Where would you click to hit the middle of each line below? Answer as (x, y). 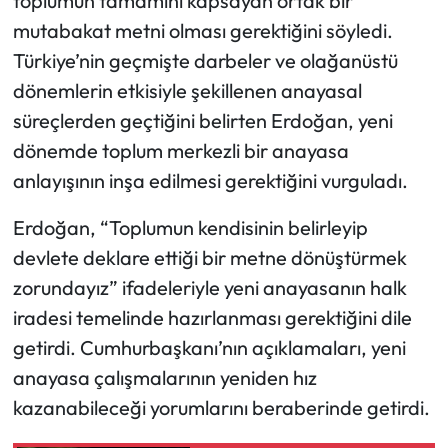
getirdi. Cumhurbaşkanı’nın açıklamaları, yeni (209, 347)
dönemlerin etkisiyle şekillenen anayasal (187, 90)
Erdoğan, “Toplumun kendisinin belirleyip (190, 227)
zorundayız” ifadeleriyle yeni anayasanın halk (209, 287)
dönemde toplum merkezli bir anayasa (180, 150)
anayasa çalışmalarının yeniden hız (164, 377)
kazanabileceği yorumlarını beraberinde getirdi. (221, 407)
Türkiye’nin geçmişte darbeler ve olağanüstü (205, 60)
